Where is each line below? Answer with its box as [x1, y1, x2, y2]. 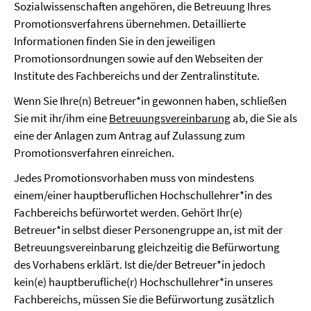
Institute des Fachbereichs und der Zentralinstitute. [14, 68, 260, 83]
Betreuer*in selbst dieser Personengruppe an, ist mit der [14, 222, 283, 237]
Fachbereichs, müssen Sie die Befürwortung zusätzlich [14, 292, 274, 307]
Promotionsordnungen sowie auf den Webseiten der [14, 51, 263, 66]
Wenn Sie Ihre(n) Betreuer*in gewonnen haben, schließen [14, 93, 287, 108]
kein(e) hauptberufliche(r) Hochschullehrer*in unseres [14, 274, 273, 289]
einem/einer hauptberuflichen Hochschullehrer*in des [14, 187, 272, 203]
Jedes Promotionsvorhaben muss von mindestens [14, 170, 254, 185]
